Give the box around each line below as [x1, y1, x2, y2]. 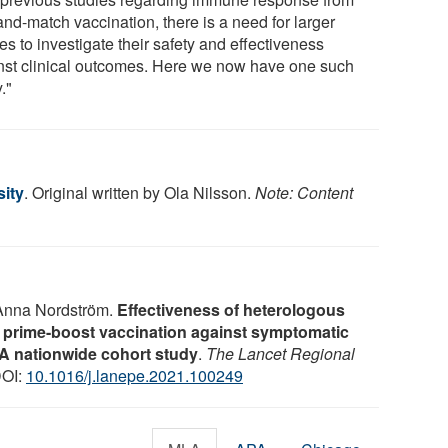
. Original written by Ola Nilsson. [24, 180, 255, 204]
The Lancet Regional [206, 341, 355, 365]
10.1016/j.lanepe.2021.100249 [26, 363, 243, 387]
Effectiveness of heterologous [117, 297, 345, 321]
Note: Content [255, 180, 353, 204]
